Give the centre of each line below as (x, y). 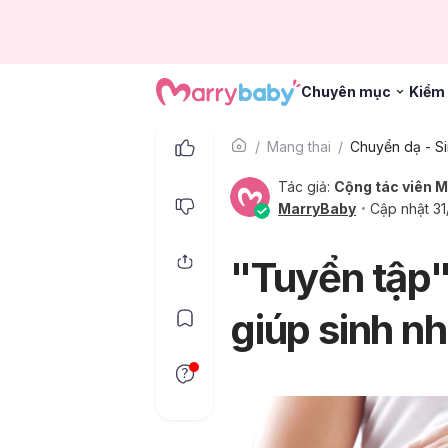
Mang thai (299, 146)
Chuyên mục (346, 91)
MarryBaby (317, 208)
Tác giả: (306, 186)
